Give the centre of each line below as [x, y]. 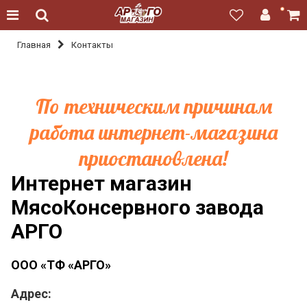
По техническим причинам [153, 106]
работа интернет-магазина [153, 132]
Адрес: [31, 294]
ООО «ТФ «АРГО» [61, 265]
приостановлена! [153, 158]
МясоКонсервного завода [137, 207]
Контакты [92, 45]
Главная [34, 45]
